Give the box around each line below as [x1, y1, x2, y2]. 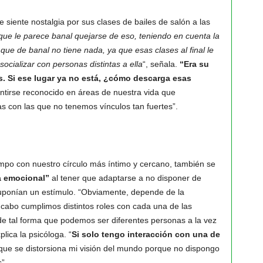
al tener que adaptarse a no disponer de [49, 173, 201, 183]
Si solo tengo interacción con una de [71, 230, 220, 239]
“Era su [179, 59, 209, 69]
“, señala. [142, 59, 180, 69]
